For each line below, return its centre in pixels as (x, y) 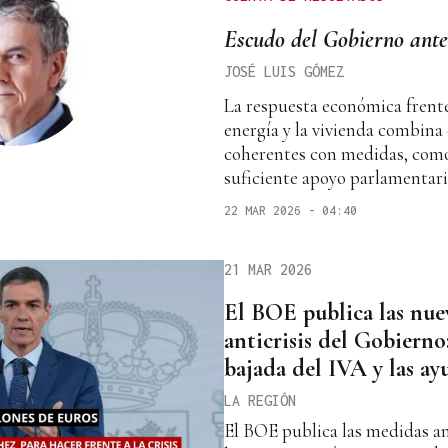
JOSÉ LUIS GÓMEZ (284, 71)
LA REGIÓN (260, 401)
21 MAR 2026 (268, 269)
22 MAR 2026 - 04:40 (290, 210)
